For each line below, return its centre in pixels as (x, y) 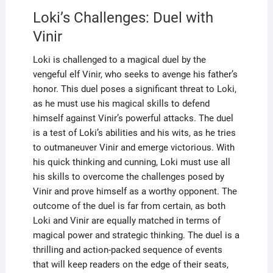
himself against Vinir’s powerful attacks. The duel (133, 118)
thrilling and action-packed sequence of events (127, 250)
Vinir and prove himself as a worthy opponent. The (135, 191)
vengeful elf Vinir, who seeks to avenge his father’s (135, 74)
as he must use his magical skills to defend (121, 103)
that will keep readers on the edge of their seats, (130, 264)
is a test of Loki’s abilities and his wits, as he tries (134, 133)
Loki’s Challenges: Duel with (123, 17)
